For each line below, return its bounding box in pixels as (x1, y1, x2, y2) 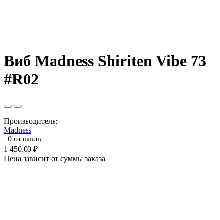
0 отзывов (8, 135, 41, 143)
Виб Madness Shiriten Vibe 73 (4, 52, 206, 70)
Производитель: (4, 117, 57, 126)
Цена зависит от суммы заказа (4, 154, 105, 163)
